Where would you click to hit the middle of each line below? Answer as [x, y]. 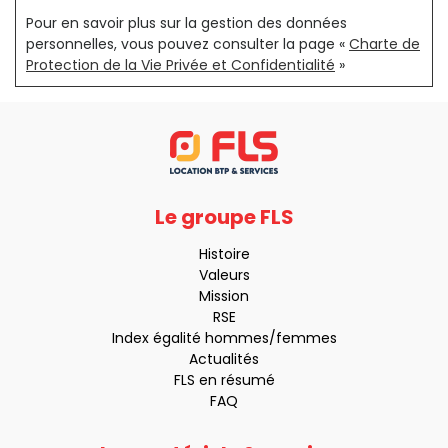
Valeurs [224, 275]
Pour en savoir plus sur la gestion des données [186, 22]
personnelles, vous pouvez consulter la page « [187, 43]
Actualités [224, 359]
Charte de [384, 43]
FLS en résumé [224, 380]
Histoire [224, 254]
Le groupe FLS [224, 217]
